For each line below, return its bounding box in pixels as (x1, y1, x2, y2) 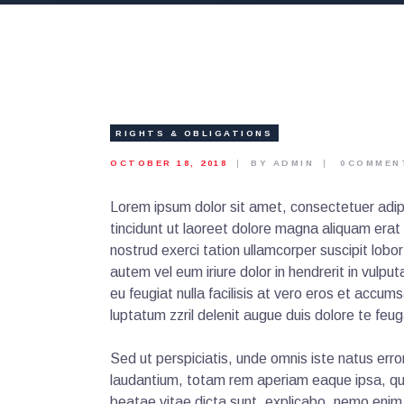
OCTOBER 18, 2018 (110, 158, 233, 169)
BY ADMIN (251, 158, 319, 169)
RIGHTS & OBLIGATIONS (115, 127, 273, 138)
